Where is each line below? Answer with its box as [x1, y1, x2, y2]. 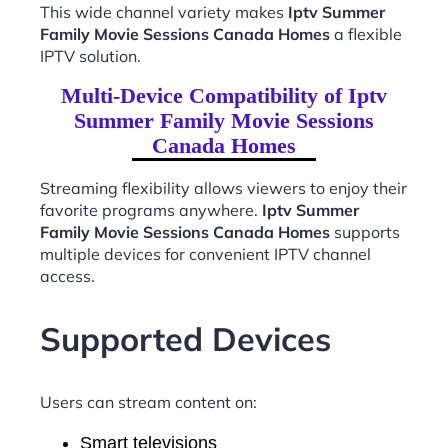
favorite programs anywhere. [40, 199, 262, 220]
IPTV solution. [40, 45, 141, 66]
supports [330, 221, 400, 242]
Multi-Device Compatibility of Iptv [61, 82, 387, 108]
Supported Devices [40, 318, 331, 360]
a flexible [330, 23, 402, 44]
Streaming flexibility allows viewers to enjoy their [40, 177, 407, 198]
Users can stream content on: [40, 392, 257, 413]
